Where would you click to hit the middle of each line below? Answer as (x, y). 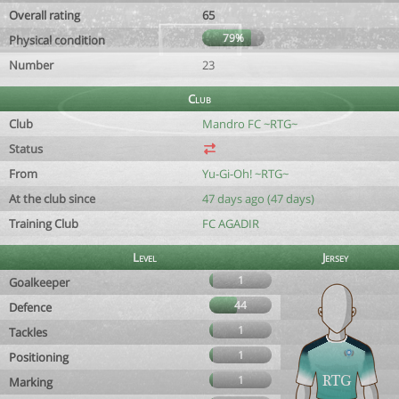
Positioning (39, 357)
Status (26, 149)
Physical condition (57, 40)
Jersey (335, 257)
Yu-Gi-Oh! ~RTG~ (245, 174)
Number (31, 65)
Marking (31, 382)
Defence (30, 307)
